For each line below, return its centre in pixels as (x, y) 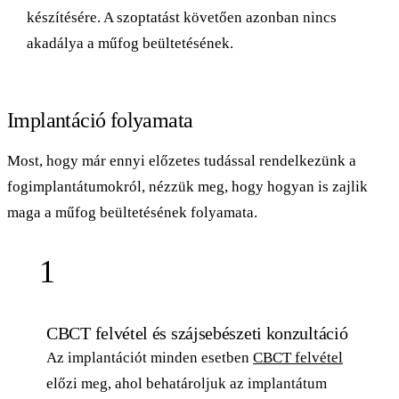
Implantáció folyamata (100, 120)
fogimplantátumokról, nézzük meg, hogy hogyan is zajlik (187, 186)
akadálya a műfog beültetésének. (130, 43)
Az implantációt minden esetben (150, 357)
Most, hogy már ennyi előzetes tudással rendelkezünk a (182, 160)
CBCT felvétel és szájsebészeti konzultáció (197, 333)
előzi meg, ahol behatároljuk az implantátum (187, 383)
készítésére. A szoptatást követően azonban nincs (182, 17)
